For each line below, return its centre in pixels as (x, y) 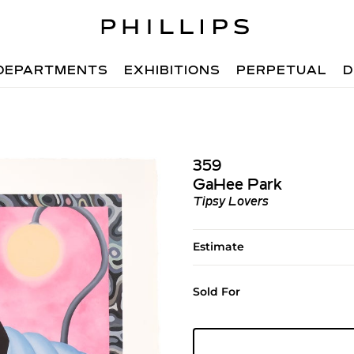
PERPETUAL (282, 71)
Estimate (218, 247)
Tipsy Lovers (230, 202)
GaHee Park (237, 186)
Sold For (216, 292)
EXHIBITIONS (173, 71)
